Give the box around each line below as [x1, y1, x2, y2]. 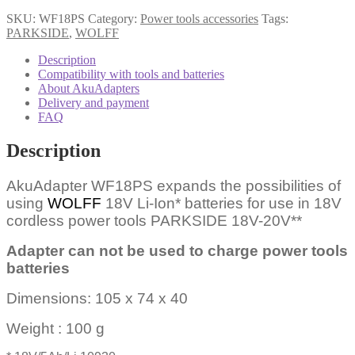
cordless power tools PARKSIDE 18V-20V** [6, 212, 302, 229]
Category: [88, 11, 140, 25]
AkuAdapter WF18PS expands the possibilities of [6, 177, 341, 194]
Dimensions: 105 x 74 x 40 [6, 289, 188, 307]
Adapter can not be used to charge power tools [6, 242, 348, 259]
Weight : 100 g [6, 319, 105, 337]
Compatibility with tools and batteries [38, 67, 224, 81]
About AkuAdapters [38, 81, 139, 95]
